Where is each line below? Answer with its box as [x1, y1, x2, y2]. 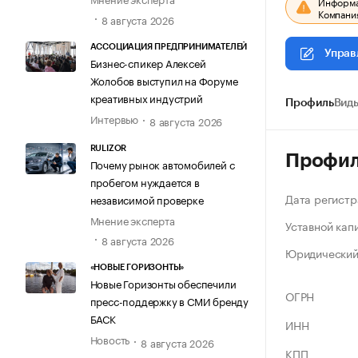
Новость [89, 331, 130, 348]
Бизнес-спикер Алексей [89, 54, 206, 70]
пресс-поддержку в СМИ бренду [89, 292, 249, 309]
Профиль [285, 97, 334, 109]
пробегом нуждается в [89, 173, 200, 190]
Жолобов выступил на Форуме [89, 71, 238, 88]
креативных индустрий [89, 89, 203, 105]
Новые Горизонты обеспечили [89, 275, 237, 292]
